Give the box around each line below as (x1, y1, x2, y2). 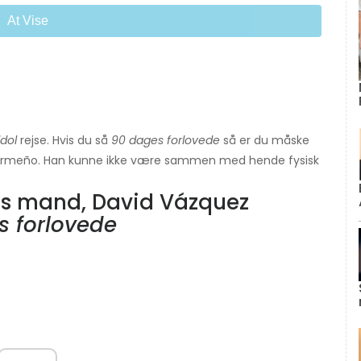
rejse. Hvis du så (17, 132, 111, 149)
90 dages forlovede (111, 132, 220, 149)
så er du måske (220, 132, 309, 149)
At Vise (6, 14, 48, 28)
